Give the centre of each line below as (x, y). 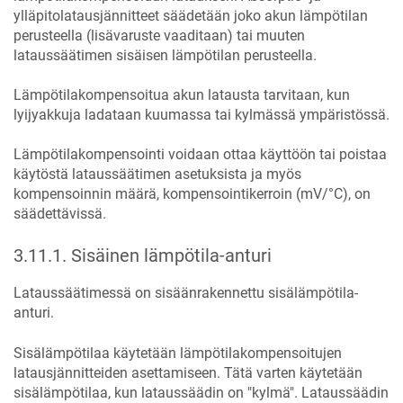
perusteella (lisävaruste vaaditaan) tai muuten (159, 35)
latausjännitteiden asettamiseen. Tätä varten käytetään (188, 372)
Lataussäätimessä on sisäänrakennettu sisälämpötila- (186, 293)
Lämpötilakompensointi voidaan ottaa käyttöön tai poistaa (200, 155)
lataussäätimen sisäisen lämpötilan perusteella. (165, 55)
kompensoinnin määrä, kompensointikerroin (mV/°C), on (192, 194)
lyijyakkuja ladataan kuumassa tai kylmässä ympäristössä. (201, 114)
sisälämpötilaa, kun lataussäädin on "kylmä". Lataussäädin (201, 392)
